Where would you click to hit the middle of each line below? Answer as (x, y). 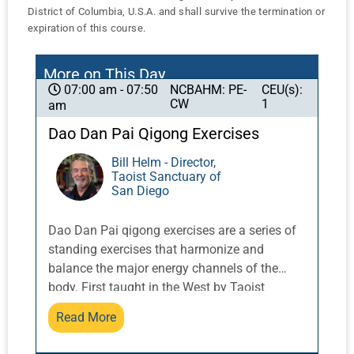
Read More (86, 318)
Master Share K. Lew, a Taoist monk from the (173, 307)
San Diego (140, 191)
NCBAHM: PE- (209, 90)
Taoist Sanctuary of (166, 177)
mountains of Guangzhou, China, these (156, 345)
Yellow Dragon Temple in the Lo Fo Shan (161, 326)
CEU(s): (282, 90)
